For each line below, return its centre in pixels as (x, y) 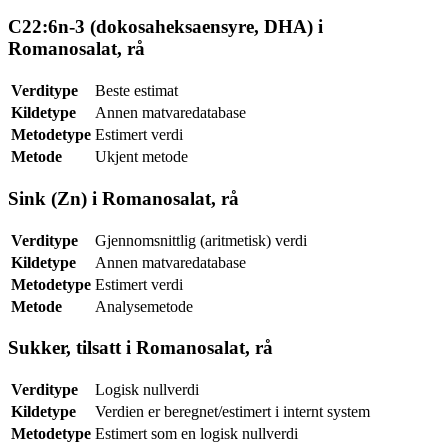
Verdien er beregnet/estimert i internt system (232, 412)
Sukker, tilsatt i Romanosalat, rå (140, 348)
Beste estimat (136, 91)
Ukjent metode (141, 157)
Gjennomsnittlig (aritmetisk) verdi (201, 240)
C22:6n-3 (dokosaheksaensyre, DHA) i (165, 27)
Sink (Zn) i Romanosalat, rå (123, 198)
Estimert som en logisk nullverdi (196, 434)
